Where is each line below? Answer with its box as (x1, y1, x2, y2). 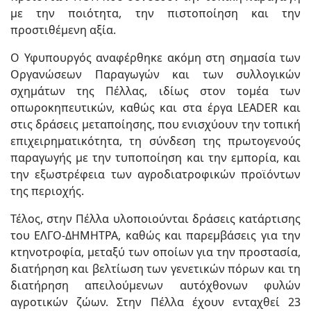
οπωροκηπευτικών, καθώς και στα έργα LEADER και (10, 100, 301, 116)
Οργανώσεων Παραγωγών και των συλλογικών (10, 67, 301, 83)
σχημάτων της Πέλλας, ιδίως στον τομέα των (10, 83, 301, 99)
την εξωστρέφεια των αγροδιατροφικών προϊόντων (10, 167, 301, 183)
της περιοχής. (10, 183, 84, 199)
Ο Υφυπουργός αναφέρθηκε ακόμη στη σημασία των (10, 50, 301, 66)
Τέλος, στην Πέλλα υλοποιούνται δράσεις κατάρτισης (10, 211, 301, 227)
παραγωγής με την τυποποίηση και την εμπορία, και (10, 150, 301, 166)
